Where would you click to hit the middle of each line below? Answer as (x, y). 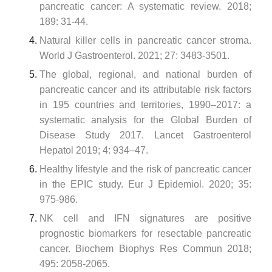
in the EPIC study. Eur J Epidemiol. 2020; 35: (145, 184)
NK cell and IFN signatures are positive (145, 218)
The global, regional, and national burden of (145, 74)
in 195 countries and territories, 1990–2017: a (145, 104)
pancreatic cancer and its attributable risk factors (145, 89)
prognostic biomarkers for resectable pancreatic (145, 233)
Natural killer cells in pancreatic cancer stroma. (145, 40)
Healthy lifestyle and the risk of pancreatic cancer (145, 169)
